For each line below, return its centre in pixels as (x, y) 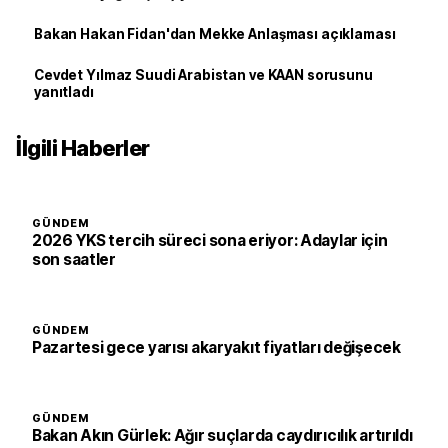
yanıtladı (64, 92)
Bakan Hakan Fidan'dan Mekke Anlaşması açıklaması (215, 34)
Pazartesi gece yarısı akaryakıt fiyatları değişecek (216, 348)
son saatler (74, 260)
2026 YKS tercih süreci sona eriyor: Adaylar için (210, 241)
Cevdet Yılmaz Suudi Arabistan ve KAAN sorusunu (203, 75)
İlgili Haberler (83, 148)
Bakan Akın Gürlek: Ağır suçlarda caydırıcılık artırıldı (222, 436)
